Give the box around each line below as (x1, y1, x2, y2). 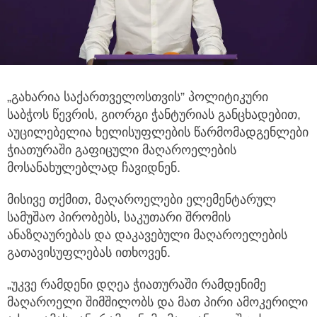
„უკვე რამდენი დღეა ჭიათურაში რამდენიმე (7, 277, 266, 292)
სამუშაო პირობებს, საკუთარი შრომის (7, 210, 231, 225)
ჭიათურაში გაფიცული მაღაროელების (7, 143, 236, 158)
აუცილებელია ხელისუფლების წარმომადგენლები (7, 125, 309, 140)
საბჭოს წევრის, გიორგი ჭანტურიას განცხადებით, (7, 108, 301, 122)
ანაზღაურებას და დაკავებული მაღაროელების (7, 228, 287, 243)
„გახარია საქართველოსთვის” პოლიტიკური (7, 90, 268, 105)
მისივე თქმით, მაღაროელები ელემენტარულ (7, 192, 276, 207)
